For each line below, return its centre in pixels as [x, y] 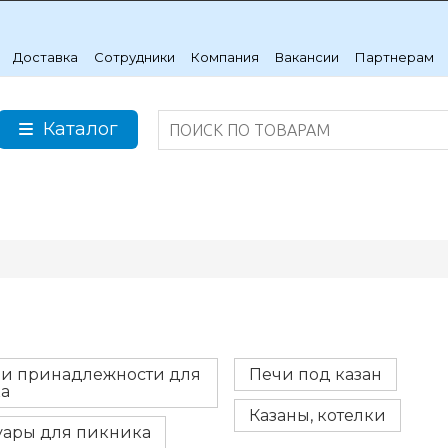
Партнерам [395, 57]
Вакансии [307, 57]
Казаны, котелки [318, 415]
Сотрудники [135, 57]
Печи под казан [316, 374]
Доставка [46, 57]
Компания [225, 57]
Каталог [80, 129]
